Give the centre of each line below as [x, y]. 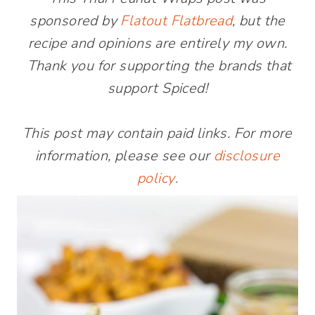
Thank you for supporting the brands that [157, 66]
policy [156, 178]
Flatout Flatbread [176, 21]
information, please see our [124, 156]
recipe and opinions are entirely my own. [157, 43]
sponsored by [75, 21]
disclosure [247, 156]
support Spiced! [157, 88]
